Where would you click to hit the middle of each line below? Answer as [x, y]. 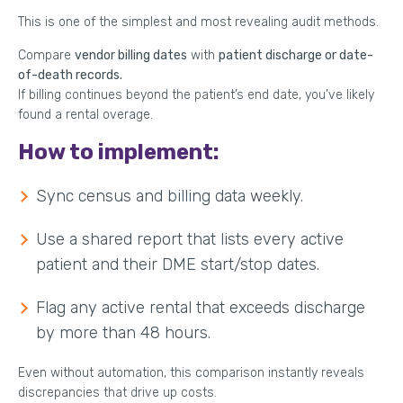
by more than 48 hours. [123, 332]
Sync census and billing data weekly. [170, 196]
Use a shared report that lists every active [190, 239]
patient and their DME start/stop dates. [178, 264]
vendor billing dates [131, 55]
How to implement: [119, 152]
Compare [46, 55]
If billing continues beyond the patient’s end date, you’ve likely [196, 94]
